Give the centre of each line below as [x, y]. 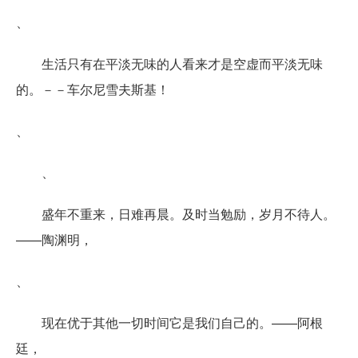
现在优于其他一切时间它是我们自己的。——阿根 [182, 322]
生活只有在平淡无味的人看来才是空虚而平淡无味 [182, 63]
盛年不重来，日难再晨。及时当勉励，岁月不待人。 [189, 213]
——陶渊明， [54, 239]
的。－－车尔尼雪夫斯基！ [93, 89]
